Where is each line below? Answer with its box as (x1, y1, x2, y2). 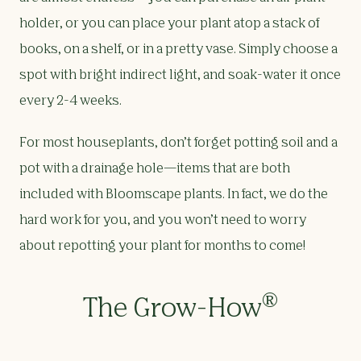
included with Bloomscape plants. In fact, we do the (19, 189, 328, 202)
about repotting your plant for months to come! (19, 240, 305, 254)
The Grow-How (83, 297, 262, 323)
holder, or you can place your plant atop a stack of (19, 18, 319, 31)
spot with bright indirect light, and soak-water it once (19, 69, 341, 83)
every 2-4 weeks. (19, 95, 122, 109)
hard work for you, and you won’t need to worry (19, 214, 306, 228)
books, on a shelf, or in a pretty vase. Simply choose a (19, 44, 338, 57)
